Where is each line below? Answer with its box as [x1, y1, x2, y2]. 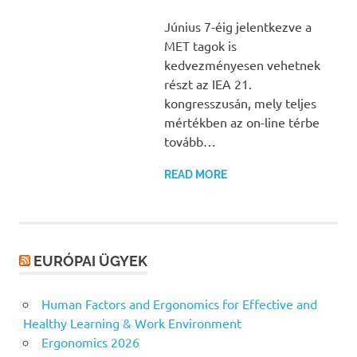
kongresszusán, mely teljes [163, 95, 316, 112]
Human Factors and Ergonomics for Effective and [41, 296, 317, 312]
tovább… [163, 133, 216, 150]
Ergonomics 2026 [41, 334, 139, 351]
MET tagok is [163, 37, 237, 54]
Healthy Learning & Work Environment [22, 315, 241, 331]
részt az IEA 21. [163, 76, 252, 92]
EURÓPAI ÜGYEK [33, 253, 147, 270]
